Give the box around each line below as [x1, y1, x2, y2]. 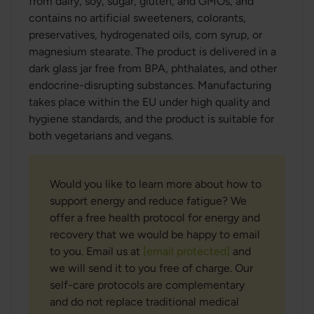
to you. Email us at [50, 245, 143, 258]
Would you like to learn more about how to [50, 177, 261, 191]
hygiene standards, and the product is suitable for [29, 112, 274, 125]
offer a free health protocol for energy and [50, 211, 260, 224]
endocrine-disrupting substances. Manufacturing [29, 78, 271, 92]
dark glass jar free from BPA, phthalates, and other [29, 62, 277, 75]
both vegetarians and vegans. [29, 129, 173, 142]
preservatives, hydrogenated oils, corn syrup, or [29, 28, 262, 41]
